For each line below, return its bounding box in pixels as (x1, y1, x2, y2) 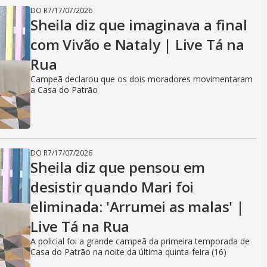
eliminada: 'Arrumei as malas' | (30, 197, 244, 216)
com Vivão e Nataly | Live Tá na (30, 35, 244, 54)
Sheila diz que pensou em (30, 157, 206, 177)
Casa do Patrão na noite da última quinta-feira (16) (30, 246, 226, 257)
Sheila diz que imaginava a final (30, 15, 247, 35)
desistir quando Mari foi (30, 177, 194, 197)
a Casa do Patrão (30, 84, 98, 95)
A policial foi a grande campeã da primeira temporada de (30, 235, 250, 247)
